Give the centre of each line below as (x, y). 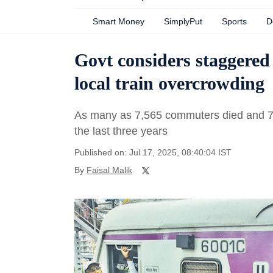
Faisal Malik (109, 170)
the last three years (121, 131)
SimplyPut (183, 21)
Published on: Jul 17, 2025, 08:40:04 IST (153, 152)
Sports (234, 21)
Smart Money (119, 21)
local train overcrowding (169, 83)
